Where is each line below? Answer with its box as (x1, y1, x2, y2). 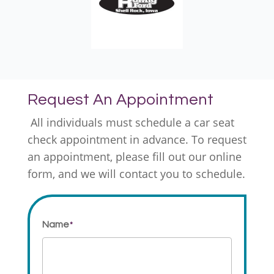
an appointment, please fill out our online (27, 149, 242, 164)
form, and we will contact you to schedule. (27, 166, 245, 181)
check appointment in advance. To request (27, 131, 246, 147)
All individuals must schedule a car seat (27, 114, 234, 130)
